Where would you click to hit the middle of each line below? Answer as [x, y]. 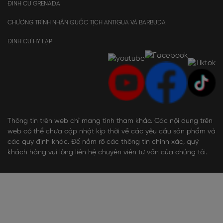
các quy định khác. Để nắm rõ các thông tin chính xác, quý [103, 142]
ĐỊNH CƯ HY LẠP [30, 42]
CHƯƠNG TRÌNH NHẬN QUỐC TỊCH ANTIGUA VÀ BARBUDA [87, 23]
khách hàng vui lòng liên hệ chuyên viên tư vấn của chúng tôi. [107, 153]
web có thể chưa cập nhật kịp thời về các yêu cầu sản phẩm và [111, 132]
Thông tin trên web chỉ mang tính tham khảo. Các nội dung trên [110, 121]
